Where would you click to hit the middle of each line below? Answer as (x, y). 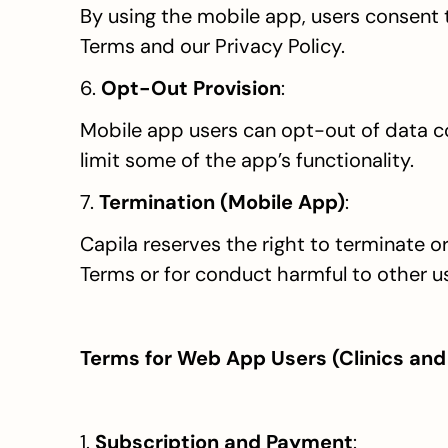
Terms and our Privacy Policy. (212, 46)
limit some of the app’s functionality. (247, 160)
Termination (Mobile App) (222, 202)
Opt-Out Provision (191, 88)
